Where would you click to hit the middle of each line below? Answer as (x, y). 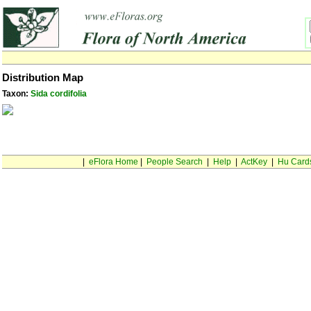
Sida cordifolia (59, 94)
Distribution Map (43, 78)
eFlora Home (113, 162)
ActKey (254, 162)
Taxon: (16, 94)
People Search (174, 162)
